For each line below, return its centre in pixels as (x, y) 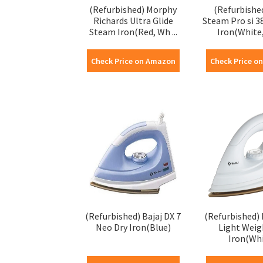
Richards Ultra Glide (133, 20)
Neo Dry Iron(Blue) (133, 227)
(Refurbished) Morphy (133, 9)
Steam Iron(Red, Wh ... (133, 31)
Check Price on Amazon (133, 61)
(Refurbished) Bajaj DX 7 (133, 216)
